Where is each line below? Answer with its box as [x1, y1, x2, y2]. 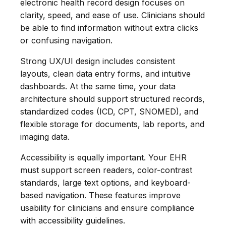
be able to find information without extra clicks [20, 22, 198, 33]
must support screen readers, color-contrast [20, 164, 192, 175]
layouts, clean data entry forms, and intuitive [20, 68, 191, 79]
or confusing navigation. [20, 35, 112, 45]
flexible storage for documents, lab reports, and [20, 119, 204, 129]
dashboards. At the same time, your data [20, 81, 176, 91]
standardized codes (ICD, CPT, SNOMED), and [20, 106, 198, 117]
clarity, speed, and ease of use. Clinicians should [20, 10, 205, 20]
